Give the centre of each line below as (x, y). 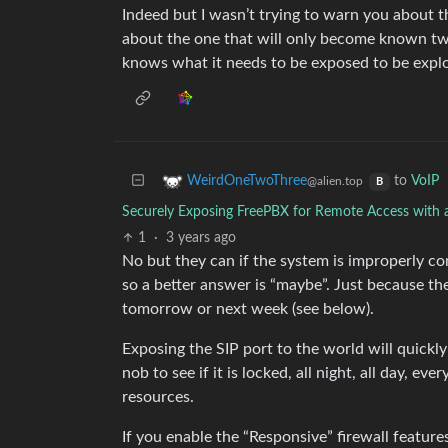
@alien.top (335, 181)
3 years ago (201, 238)
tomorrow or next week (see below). (248, 309)
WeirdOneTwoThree (247, 181)
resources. (158, 397)
